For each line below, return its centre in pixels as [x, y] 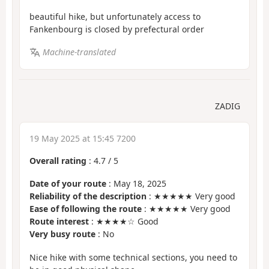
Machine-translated [79, 52]
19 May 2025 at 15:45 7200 [83, 138]
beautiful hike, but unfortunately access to [115, 16]
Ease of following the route [86, 209]
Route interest [59, 222]
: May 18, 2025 [136, 184]
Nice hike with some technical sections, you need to [133, 257]
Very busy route [62, 234]
